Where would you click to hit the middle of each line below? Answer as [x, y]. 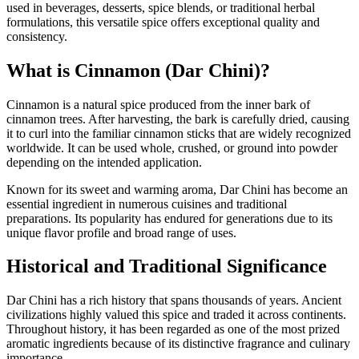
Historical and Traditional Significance [167, 266]
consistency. [37, 36]
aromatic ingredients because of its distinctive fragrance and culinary [178, 344]
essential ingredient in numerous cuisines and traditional [147, 204]
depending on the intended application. [104, 162]
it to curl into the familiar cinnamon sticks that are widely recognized [179, 133]
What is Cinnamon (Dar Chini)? [138, 70]
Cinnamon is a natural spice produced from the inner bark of [158, 104]
